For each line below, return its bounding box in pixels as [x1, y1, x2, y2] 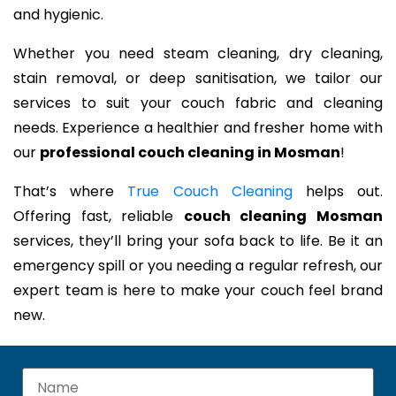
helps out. [292, 181, 384, 202]
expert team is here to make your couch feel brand [13, 280, 383, 301]
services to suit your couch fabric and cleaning [13, 93, 383, 114]
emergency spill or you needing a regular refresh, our [13, 255, 383, 277]
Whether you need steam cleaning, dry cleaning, [13, 43, 383, 65]
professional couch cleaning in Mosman [40, 142, 340, 164]
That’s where [13, 181, 128, 202]
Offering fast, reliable [13, 206, 184, 227]
